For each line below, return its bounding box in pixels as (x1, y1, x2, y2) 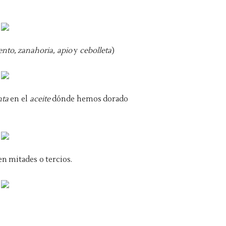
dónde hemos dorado (52, 94, 129, 104)
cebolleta (80, 46, 112, 55)
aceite (29, 94, 52, 104)
